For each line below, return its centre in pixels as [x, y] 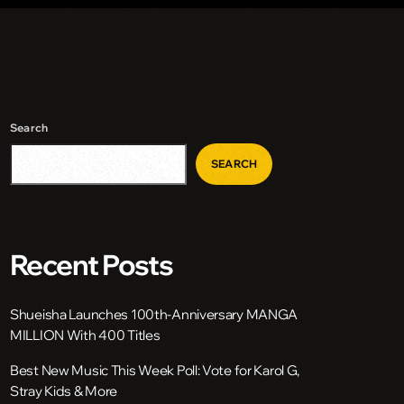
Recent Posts [92, 265]
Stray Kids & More [64, 391]
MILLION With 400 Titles [85, 335]
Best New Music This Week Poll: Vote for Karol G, [155, 371]
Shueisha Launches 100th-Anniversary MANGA [154, 315]
